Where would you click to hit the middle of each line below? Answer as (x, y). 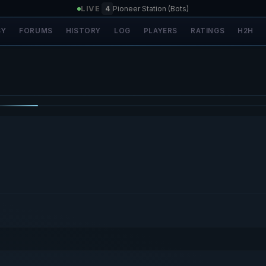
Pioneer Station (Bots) (151, 9)
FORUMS (36, 31)
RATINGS (208, 31)
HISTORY (83, 31)
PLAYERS (160, 31)
